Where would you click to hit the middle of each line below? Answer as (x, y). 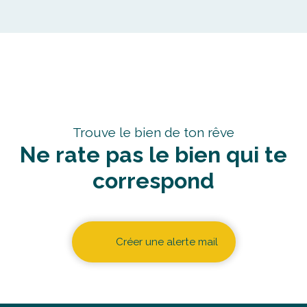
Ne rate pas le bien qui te (153, 154)
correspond (153, 180)
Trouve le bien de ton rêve (153, 132)
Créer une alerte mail (167, 242)
